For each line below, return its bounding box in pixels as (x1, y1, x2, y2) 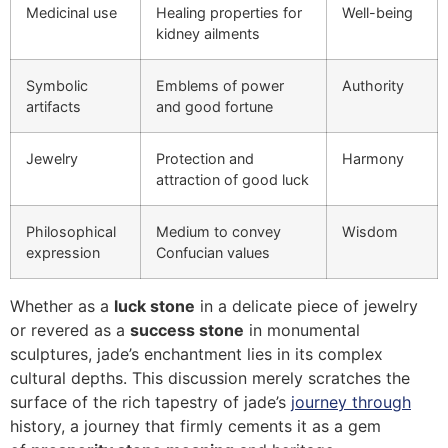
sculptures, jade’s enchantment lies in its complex (10, 343, 383, 364)
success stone (130, 319, 244, 340)
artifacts (26, 97, 81, 115)
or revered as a (10, 319, 130, 340)
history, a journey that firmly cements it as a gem (10, 415, 381, 436)
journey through (291, 391, 411, 412)
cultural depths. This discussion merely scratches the (10, 367, 410, 388)
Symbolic (26, 76, 88, 94)
